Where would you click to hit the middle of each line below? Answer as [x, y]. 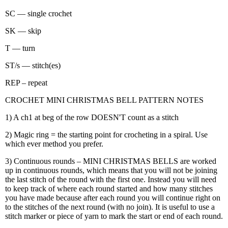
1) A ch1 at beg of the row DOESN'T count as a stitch [92, 117]
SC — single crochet [38, 13]
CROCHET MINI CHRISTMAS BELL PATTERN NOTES [104, 100]
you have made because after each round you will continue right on [113, 198]
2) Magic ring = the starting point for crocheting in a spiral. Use [106, 135]
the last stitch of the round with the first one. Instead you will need [111, 179]
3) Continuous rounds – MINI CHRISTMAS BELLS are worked [111, 161]
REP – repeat [26, 83]
